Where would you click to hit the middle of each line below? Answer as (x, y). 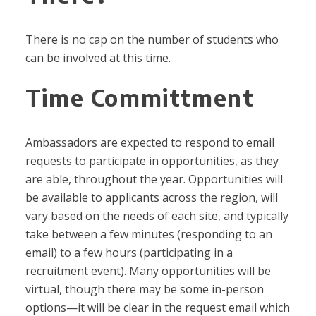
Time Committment (140, 98)
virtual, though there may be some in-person (144, 290)
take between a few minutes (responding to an (148, 235)
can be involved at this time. (98, 58)
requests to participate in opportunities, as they (152, 161)
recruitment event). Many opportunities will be (148, 271)
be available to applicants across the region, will (151, 198)
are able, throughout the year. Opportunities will (154, 180)
